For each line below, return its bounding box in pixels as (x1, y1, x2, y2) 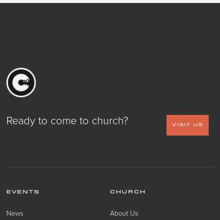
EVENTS (6, 189, 40, 195)
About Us (110, 208, 138, 218)
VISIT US (171, 122, 203, 127)
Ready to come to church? (6, 112, 129, 128)
